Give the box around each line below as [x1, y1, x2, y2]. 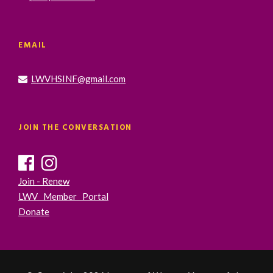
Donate [18, 205, 49, 217]
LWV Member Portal [18, 190, 108, 202]
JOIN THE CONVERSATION [18, 121, 132, 134]
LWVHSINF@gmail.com [31, 73, 126, 84]
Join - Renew [18, 175, 69, 186]
